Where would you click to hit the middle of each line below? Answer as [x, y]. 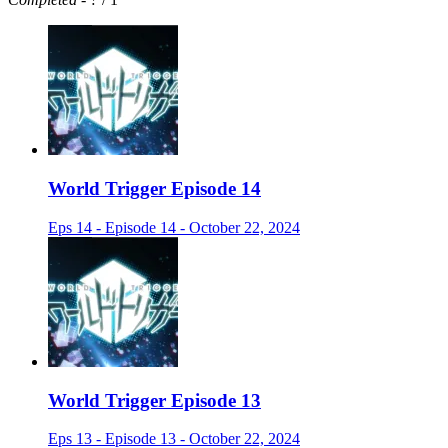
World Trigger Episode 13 [154, 400]
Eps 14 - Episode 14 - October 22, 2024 [174, 227]
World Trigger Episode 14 [154, 189]
